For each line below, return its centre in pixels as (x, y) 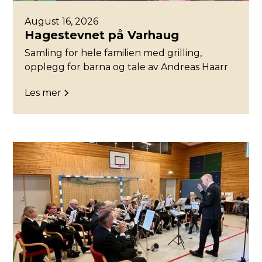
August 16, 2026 (62, 22)
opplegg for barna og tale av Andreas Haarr (127, 67)
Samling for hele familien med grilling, (113, 53)
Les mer (43, 93)
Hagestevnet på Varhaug (102, 35)
